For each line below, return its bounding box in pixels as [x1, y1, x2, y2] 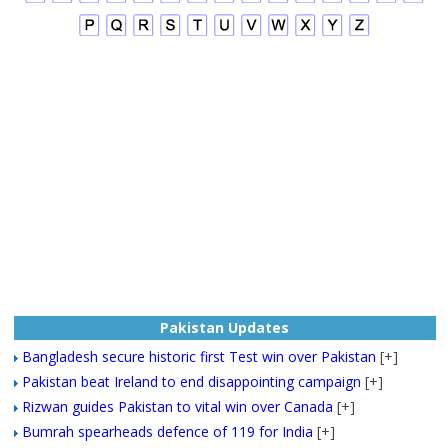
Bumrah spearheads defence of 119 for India [21, 421, 313, 441]
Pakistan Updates [160, 317, 290, 337]
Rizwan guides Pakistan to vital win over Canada [21, 396, 333, 416]
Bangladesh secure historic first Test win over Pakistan [21, 346, 376, 366]
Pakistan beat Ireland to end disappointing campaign [21, 371, 361, 391]
